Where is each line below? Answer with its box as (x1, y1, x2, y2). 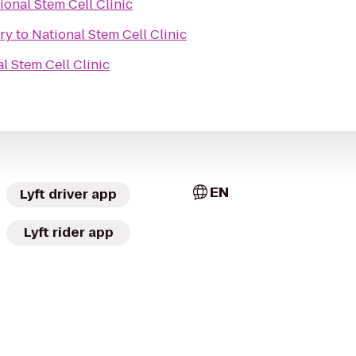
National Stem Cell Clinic (32, 25, 187, 44)
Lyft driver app (20, 185, 117, 203)
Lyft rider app (23, 223, 114, 242)
